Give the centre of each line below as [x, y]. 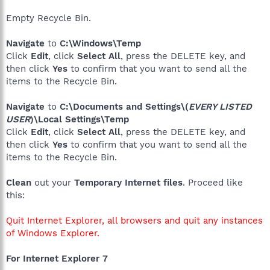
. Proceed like [213, 183]
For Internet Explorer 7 [57, 259]
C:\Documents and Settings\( [124, 107]
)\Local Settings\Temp [80, 119]
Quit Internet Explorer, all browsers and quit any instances [134, 221]
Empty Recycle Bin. [49, 18]
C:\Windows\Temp [100, 43]
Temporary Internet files [128, 183]
